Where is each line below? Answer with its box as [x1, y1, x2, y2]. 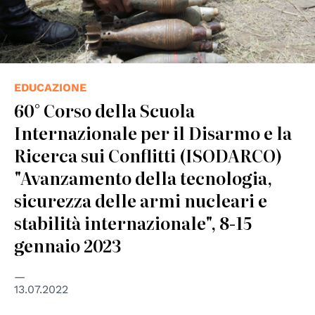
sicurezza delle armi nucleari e [14, 187, 267, 212]
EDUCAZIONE [14, 80, 86, 94]
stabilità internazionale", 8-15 [14, 210, 252, 235]
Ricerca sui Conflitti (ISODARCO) [14, 142, 282, 167]
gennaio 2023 [14, 232, 122, 257]
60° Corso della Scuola [14, 97, 195, 122]
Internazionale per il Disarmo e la [14, 120, 292, 145]
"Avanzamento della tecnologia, [14, 165, 272, 190]
